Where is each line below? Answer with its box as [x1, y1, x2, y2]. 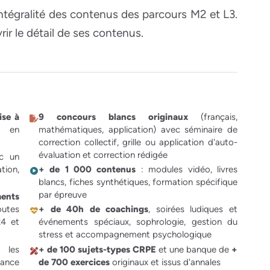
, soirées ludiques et [148, 204, 237, 215]
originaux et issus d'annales [110, 256, 221, 268]
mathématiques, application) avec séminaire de [39, 124, 237, 135]
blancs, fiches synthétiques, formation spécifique [39, 177, 237, 188]
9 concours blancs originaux [39, 111, 188, 122]
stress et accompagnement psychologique [39, 229, 212, 240]
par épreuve [39, 189, 87, 201]
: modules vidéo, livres [136, 164, 237, 175]
